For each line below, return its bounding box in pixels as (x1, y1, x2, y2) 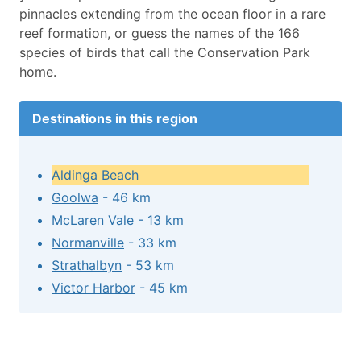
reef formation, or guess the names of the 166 (19, 25, 300, 42)
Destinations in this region (32, 110, 197, 127)
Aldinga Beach (52, 167, 139, 184)
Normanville (52, 234, 124, 251)
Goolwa (52, 189, 98, 206)
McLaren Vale (52, 212, 134, 229)
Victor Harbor (52, 280, 135, 297)
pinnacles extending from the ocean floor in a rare (19, 6, 326, 23)
